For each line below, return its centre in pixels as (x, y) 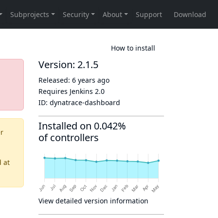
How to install (133, 48)
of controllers (69, 137)
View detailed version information (93, 201)
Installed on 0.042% (82, 126)
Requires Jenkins (67, 91)
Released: (55, 80)
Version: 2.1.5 (68, 64)
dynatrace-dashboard (85, 102)
